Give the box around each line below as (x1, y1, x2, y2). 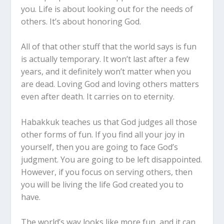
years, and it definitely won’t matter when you (21, 66, 191, 77)
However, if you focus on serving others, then (21, 166, 193, 177)
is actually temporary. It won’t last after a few (21, 53, 189, 65)
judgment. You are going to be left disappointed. (21, 153, 202, 165)
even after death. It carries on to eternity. (21, 91, 177, 102)
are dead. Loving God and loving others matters (21, 78, 199, 90)
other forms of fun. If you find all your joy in (21, 128, 185, 140)
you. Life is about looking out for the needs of (21, 3, 193, 14)
